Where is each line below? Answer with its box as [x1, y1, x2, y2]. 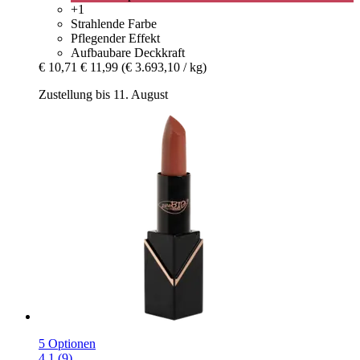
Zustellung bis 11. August [39, 88, 168, 102]
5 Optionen [39, 337, 96, 351]
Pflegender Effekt [71, 31, 160, 46]
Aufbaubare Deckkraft [71, 46, 185, 60]
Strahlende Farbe [71, 17, 157, 31]
